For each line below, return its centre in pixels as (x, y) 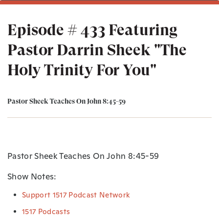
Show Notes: (32, 176)
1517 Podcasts (46, 211)
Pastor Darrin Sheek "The (97, 50)
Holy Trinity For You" (82, 70)
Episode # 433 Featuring (92, 30)
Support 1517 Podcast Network (76, 195)
